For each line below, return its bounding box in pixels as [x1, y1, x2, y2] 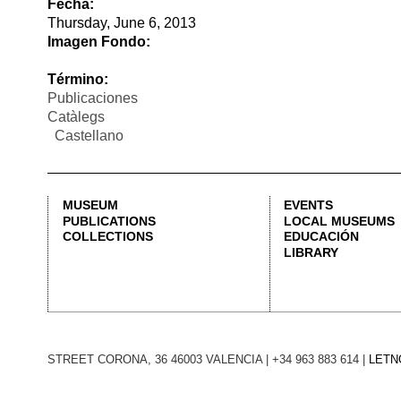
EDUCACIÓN [226, 104, 287, 115]
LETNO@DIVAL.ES [294, 202, 378, 213]
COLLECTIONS [49, 104, 123, 115]
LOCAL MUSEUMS [226, 91, 316, 103]
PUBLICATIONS [49, 91, 124, 103]
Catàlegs [38, 5, 84, 20]
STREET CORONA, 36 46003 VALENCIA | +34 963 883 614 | [38, 202, 295, 213]
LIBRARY [226, 116, 271, 128]
